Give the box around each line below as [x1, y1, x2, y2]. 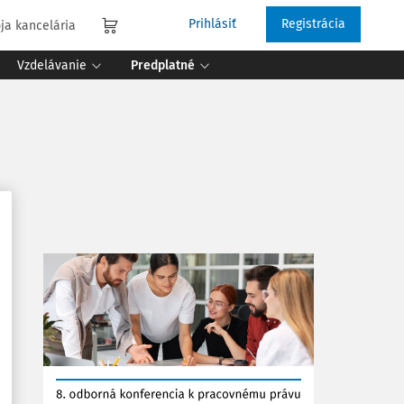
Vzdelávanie [17, 57, 87, 73]
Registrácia [281, 16, 345, 32]
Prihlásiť [188, 16, 236, 32]
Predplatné [131, 57, 195, 73]
